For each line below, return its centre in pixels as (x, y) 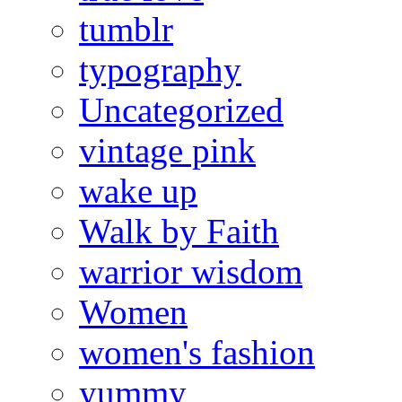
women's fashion (197, 352)
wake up (138, 190)
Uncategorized (181, 109)
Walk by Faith (179, 231)
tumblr (126, 29)
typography (160, 69)
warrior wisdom (191, 271)
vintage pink (167, 150)
